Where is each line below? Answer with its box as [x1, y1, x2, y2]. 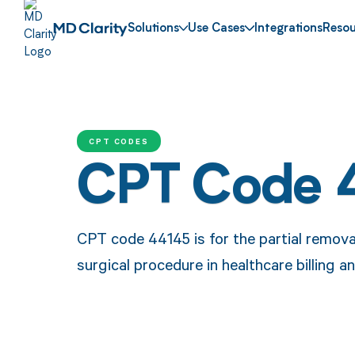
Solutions [127, 23, 179, 36]
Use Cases [188, 23, 246, 36]
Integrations [254, 23, 323, 36]
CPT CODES [88, 135, 150, 147]
